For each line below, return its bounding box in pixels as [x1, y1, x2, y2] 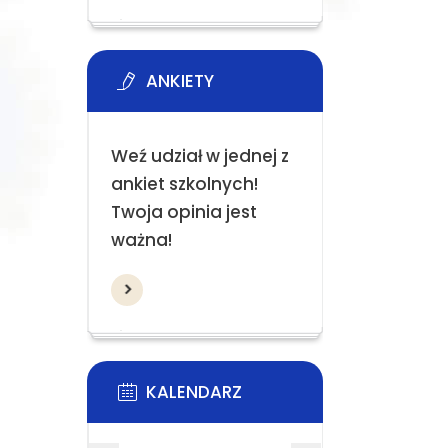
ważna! [110, 228, 172, 252]
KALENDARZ [146, 380, 242, 404]
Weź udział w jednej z [110, 144, 289, 168]
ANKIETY [146, 69, 214, 93]
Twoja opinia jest [110, 200, 257, 224]
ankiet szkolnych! [110, 172, 258, 196]
